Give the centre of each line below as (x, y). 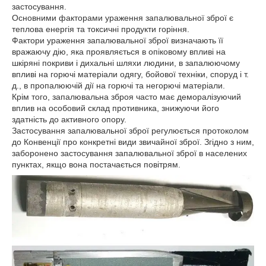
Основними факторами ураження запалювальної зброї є (123, 18)
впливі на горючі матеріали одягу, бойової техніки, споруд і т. (130, 75)
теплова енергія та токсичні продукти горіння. (101, 29)
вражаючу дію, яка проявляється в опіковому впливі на (119, 52)
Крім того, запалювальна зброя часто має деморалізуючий (126, 97)
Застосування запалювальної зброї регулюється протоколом (130, 131)
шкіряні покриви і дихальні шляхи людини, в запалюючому (126, 63)
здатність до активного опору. (69, 120)
